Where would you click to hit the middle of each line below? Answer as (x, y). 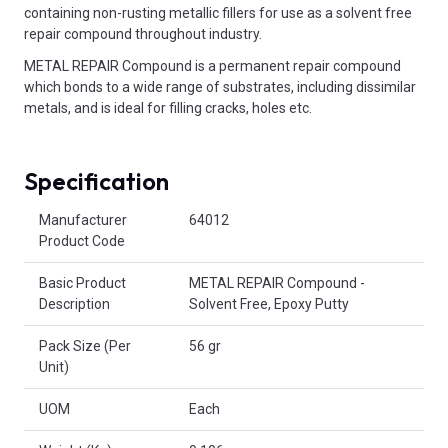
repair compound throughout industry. (143, 34)
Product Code (82, 241)
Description (74, 304)
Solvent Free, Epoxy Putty (269, 304)
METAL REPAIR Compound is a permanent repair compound (212, 66)
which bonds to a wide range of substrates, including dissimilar (220, 87)
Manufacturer (83, 220)
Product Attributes (81, 209)
